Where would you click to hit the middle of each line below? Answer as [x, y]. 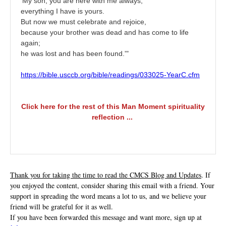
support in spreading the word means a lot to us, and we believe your [108, 196]
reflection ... [113, 117]
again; [31, 43]
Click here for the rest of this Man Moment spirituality [113, 106]
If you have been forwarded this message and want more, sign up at [106, 217]
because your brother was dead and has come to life [105, 32]
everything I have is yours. [63, 11]
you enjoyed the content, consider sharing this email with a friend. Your [112, 185]
